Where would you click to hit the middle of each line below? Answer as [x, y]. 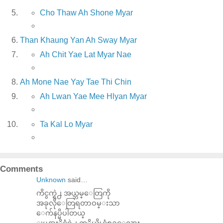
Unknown [51, 179]
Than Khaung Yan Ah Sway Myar [78, 40]
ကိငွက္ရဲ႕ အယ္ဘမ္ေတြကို [73, 193]
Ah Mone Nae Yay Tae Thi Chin [76, 82]
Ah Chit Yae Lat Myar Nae [85, 55]
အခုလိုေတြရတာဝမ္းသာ [78, 203]
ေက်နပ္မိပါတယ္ [61, 213]
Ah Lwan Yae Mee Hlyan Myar [93, 96]
